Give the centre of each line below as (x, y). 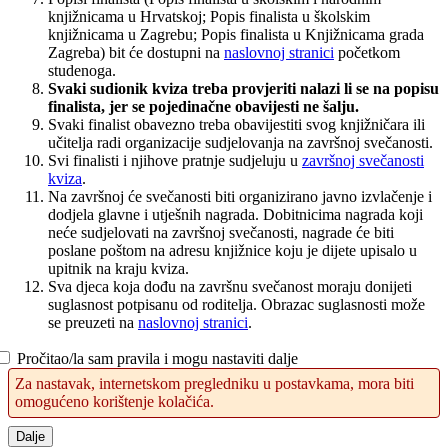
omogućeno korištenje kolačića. (114, 401)
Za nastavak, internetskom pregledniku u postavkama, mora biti (214, 383)
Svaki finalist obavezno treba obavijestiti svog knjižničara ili (236, 124)
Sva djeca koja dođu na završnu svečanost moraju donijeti (230, 286)
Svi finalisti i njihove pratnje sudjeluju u (175, 160)
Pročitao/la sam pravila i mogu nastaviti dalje (157, 358)
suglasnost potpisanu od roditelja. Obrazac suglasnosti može (236, 304)
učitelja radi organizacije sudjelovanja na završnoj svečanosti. (240, 142)
